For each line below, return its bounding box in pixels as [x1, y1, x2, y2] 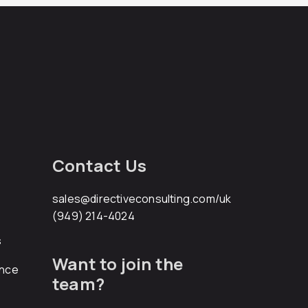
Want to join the [52, 252, 184, 275]
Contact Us [52, 154, 146, 177]
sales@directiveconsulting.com [52, 191, 215, 206]
